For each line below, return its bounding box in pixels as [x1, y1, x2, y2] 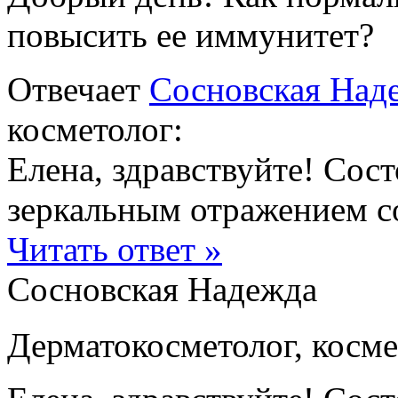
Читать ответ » [7, 229, 222, 268]
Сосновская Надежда [7, 269, 317, 308]
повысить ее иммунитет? [7, 15, 374, 54]
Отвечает [7, 69, 149, 108]
